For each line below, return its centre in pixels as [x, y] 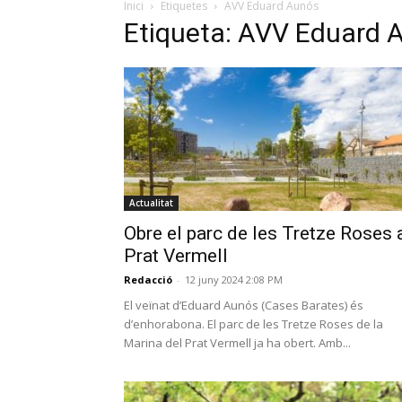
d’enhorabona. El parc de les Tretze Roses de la [253, 324]
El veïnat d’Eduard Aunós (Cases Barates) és [244, 305]
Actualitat [151, 203]
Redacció [148, 280]
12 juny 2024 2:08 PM [234, 280]
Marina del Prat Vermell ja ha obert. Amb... [237, 343]
